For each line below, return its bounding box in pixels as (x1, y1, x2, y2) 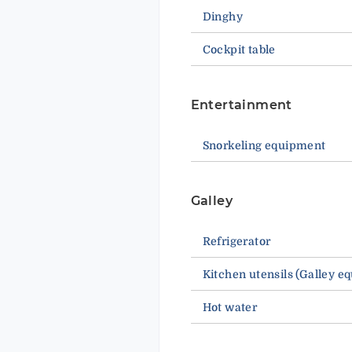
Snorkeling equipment (202, 139, 326, 152)
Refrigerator (202, 235, 271, 248)
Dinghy (202, 10, 243, 24)
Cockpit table (202, 43, 276, 57)
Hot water (202, 301, 258, 314)
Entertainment (190, 97, 292, 113)
